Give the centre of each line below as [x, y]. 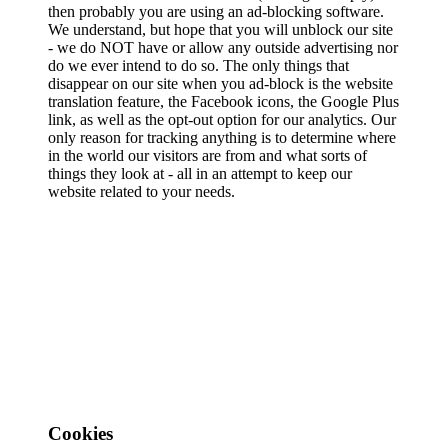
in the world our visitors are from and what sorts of [207, 155]
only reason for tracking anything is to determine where [222, 137]
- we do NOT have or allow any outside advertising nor [223, 47]
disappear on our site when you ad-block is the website [220, 83]
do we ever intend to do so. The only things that [198, 65]
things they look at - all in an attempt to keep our [200, 173]
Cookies [80, 434]
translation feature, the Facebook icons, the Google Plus [223, 101]
